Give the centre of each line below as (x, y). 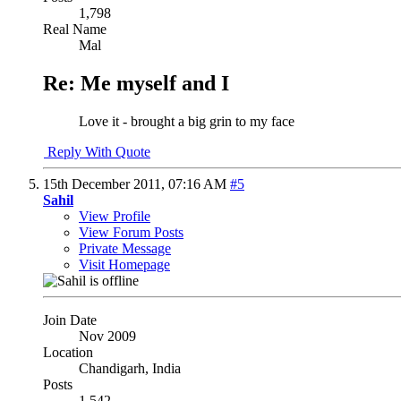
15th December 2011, (106, 184)
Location (68, 353)
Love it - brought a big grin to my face (188, 122)
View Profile (115, 217)
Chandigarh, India (130, 369)
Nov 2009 (107, 337)
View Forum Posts (131, 233)
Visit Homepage (124, 265)
